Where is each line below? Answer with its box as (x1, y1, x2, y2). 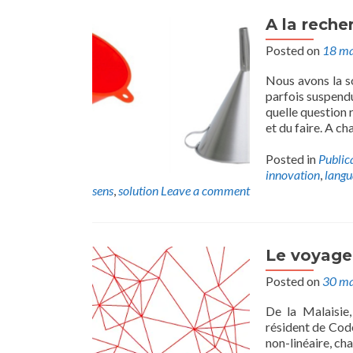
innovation (266, 167, 320, 182)
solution (118, 183, 158, 198)
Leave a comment (161, 183, 250, 198)
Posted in (266, 151, 318, 166)
